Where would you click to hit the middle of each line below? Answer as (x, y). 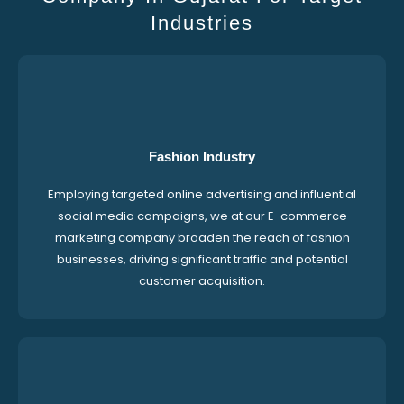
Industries (202, 23)
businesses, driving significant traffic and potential (202, 260)
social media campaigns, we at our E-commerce (202, 216)
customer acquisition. (202, 281)
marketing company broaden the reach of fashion (202, 238)
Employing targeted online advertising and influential (202, 195)
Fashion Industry (202, 157)
